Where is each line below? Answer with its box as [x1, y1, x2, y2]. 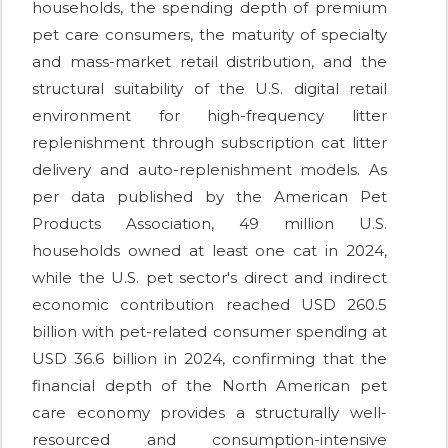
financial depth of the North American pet [32, 376, 387, 396]
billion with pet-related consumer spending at [32, 322, 387, 342]
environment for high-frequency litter [32, 106, 387, 126]
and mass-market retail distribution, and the [32, 52, 387, 72]
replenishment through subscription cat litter [32, 133, 387, 153]
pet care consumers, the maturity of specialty [32, 25, 387, 45]
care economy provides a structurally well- [32, 403, 387, 423]
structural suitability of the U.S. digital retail [32, 79, 387, 99]
